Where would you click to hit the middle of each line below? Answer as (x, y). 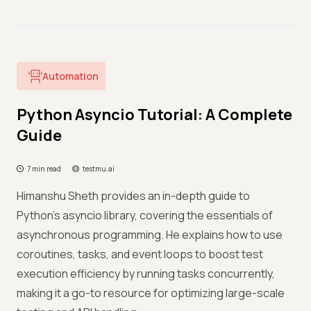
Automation (70, 76)
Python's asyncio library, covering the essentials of (145, 215)
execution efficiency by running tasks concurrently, (146, 274)
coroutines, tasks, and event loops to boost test (140, 254)
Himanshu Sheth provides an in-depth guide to (133, 196)
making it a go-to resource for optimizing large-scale (151, 293)
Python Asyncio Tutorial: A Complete (154, 115)
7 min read (44, 169)
